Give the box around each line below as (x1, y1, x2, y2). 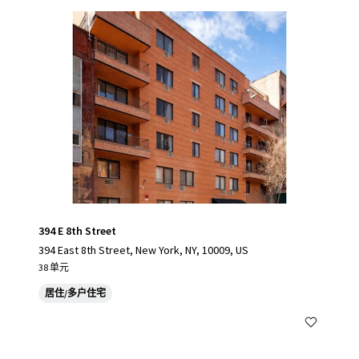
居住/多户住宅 (45, 287, 106, 299)
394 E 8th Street (38, 224, 116, 238)
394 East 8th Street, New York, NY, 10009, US (38, 243, 248, 257)
